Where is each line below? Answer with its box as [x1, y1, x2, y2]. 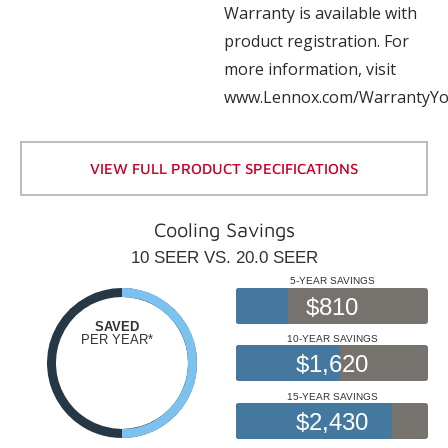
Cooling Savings [153, 217, 295, 241]
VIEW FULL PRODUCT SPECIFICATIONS [90, 159, 358, 177]
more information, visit [224, 57, 396, 80]
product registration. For [224, 29, 409, 52]
